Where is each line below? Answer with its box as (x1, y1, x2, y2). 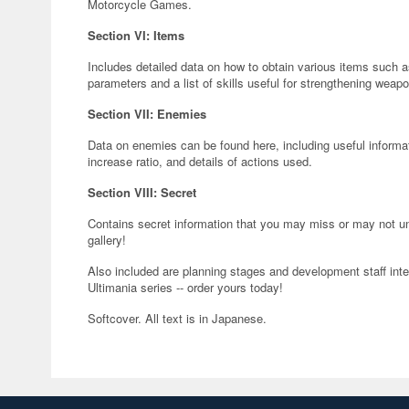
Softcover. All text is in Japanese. (88, 309, 267, 327)
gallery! (88, 231, 126, 248)
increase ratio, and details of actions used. (88, 152, 312, 170)
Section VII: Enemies (88, 105, 206, 122)
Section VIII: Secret (88, 184, 196, 201)
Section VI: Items (88, 26, 184, 44)
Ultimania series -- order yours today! (88, 278, 283, 296)
